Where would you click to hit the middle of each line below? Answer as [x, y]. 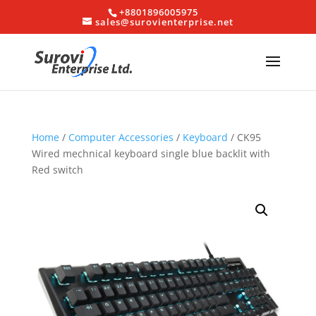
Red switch [57, 170]
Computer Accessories [121, 137]
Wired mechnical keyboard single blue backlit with [151, 153]
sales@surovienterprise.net [164, 22]
